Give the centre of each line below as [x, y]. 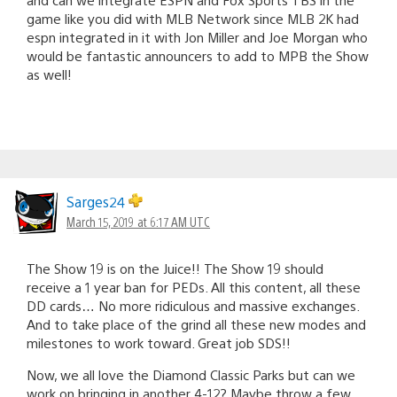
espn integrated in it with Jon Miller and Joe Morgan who [197, 37]
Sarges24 [97, 202]
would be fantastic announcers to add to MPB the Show [198, 56]
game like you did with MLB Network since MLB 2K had [193, 19]
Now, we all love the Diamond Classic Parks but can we [191, 375]
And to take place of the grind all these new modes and [196, 324]
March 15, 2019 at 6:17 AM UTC [138, 222]
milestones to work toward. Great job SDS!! [159, 343]
